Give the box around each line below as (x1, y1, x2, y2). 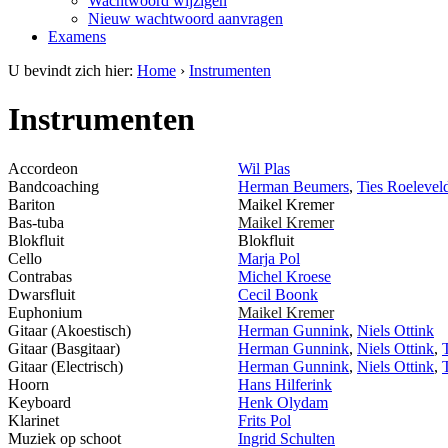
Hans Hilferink (238, 375, 332, 393)
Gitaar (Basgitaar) (8, 339, 120, 357)
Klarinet (8, 411, 59, 429)
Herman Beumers (238, 177, 349, 195)
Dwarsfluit (8, 285, 75, 303)
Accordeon (8, 159, 78, 177)
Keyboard (8, 393, 71, 411)
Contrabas (8, 267, 72, 285)
